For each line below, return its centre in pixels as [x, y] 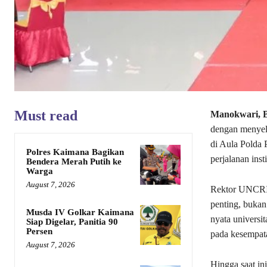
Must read [46, 116]
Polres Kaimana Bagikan [75, 152]
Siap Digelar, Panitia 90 [72, 222]
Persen [39, 232]
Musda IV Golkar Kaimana [80, 212]
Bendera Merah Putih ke [74, 162]
